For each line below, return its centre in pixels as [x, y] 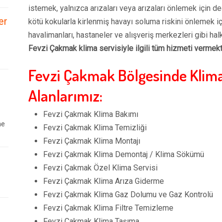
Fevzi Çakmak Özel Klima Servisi [100, 168]
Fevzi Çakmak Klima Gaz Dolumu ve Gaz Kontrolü [128, 194]
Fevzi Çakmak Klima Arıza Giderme [104, 181]
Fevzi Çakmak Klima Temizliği [95, 128]
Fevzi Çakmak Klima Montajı [92, 141]
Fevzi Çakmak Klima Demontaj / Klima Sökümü [124, 154]
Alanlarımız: [65, 95]
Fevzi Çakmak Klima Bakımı [91, 114]
